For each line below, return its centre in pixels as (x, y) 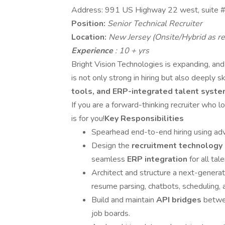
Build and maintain (124, 200)
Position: (89, 24)
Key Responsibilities (144, 119)
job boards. (111, 213)
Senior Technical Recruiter (155, 24)
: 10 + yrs (132, 51)
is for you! (88, 119)
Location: (90, 37)
